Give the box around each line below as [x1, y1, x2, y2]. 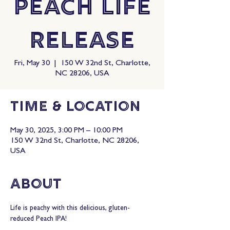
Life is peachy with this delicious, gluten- [10, 205, 130, 212]
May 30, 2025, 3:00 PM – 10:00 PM [10, 127, 123, 135]
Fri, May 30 [14, 60, 50, 68]
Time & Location [10, 98, 141, 117]
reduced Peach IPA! [10, 216, 67, 223]
